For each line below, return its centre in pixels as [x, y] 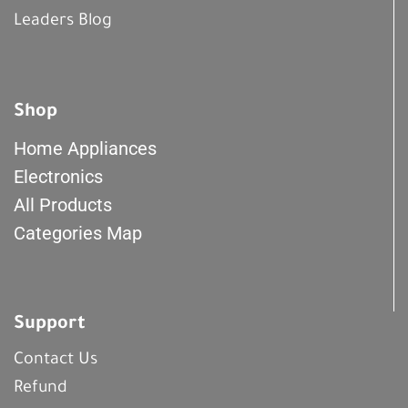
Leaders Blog [63, 21]
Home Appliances [85, 149]
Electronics [58, 177]
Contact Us [56, 360]
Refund [41, 388]
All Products [63, 205]
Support [50, 325]
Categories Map [78, 234]
